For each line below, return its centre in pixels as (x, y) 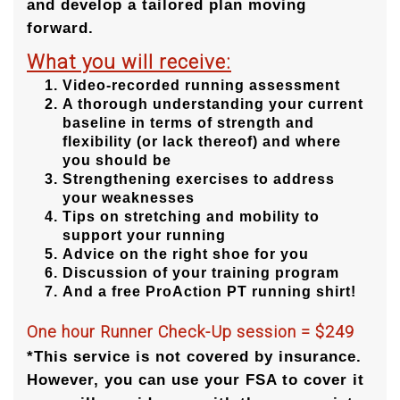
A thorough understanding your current (213, 104)
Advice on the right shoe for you (186, 254)
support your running (144, 236)
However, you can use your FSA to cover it (196, 380)
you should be (117, 161)
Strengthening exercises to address (199, 179)
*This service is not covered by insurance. (194, 357)
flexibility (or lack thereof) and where (202, 142)
